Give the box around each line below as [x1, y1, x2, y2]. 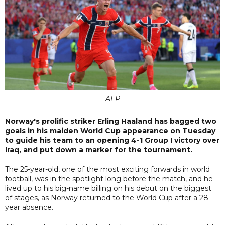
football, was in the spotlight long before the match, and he [5, 174, 213, 183]
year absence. [5, 202, 53, 212]
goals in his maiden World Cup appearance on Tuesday [5, 126, 215, 135]
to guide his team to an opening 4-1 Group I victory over [5, 135, 219, 145]
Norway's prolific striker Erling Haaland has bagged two [5, 116, 216, 126]
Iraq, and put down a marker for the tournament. [5, 145, 192, 154]
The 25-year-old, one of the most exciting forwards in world [5, 164, 210, 174]
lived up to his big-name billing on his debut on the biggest [5, 183, 211, 193]
